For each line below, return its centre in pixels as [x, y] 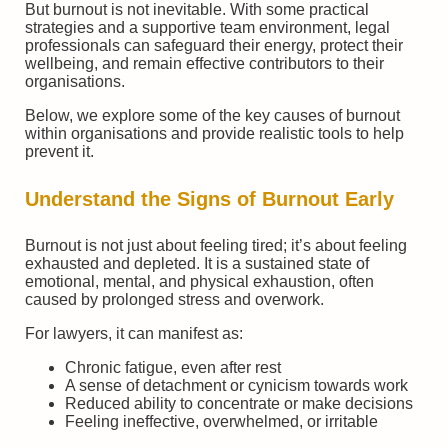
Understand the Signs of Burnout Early [209, 198]
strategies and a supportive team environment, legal [207, 27]
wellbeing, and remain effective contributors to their [204, 63]
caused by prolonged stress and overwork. [174, 300]
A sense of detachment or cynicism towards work [236, 386]
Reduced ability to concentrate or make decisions [239, 404]
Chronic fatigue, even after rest [173, 368]
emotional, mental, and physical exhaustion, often [199, 282]
